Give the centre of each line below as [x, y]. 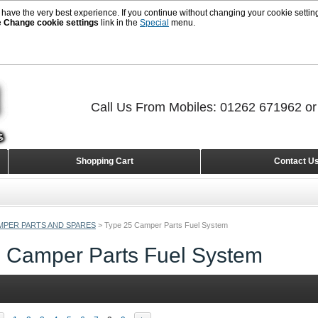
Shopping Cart [104, 161]
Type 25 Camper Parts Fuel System [166, 225]
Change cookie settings [51, 23]
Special [154, 23]
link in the [119, 23]
